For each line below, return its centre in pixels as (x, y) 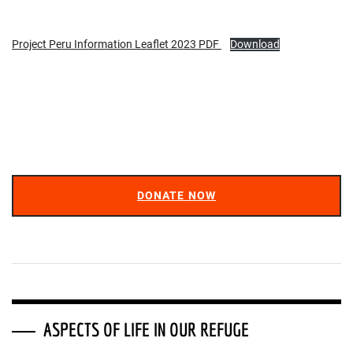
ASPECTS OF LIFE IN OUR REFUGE (146, 329)
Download (255, 45)
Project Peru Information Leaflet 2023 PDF (117, 45)
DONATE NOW (176, 195)
